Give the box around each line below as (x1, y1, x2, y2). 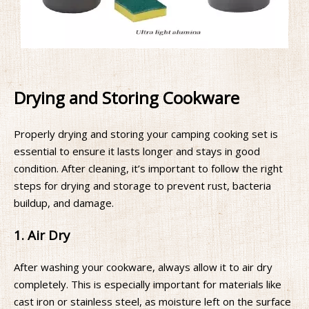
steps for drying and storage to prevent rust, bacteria (14, 178, 271, 192)
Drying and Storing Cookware (14, 86, 239, 109)
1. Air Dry (14, 226, 70, 244)
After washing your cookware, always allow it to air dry (14, 260, 272, 275)
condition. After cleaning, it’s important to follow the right (14, 161, 283, 175)
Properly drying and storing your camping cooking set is (14, 126, 278, 141)
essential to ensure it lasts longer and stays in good (14, 143, 260, 158)
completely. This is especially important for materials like (14, 277, 281, 292)
